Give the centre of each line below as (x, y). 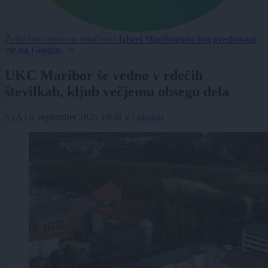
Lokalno (147, 117)
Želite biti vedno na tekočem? (62, 39)
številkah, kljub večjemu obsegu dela (117, 92)
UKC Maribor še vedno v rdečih (104, 76)
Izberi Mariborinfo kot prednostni (188, 39)
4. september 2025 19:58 (75, 117)
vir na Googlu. (34, 50)
